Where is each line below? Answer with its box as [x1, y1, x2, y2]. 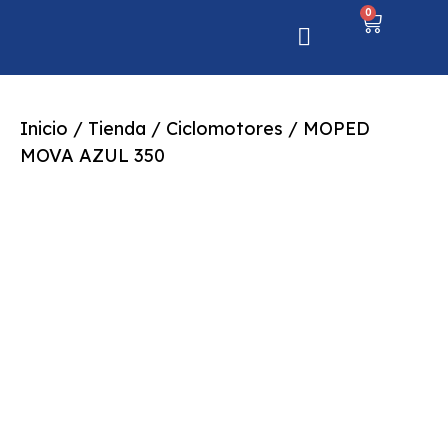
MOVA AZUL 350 [20, 144, 165, 167]
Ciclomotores [166, 117, 283, 140]
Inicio [20, 117, 68, 140]
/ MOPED [283, 117, 370, 140]
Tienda [88, 117, 146, 140]
